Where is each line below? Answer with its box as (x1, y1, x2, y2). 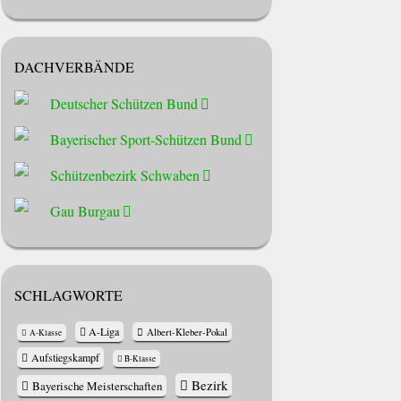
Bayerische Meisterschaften (31, 378, 162, 395)
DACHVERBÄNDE (14, 57, 135, 77)
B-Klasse (124, 353, 157, 365)
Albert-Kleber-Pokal (146, 325, 227, 339)
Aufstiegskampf (30, 350, 99, 365)
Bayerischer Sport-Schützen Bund (50, 129, 243, 149)
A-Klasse (29, 327, 62, 339)
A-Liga (89, 324, 120, 339)
